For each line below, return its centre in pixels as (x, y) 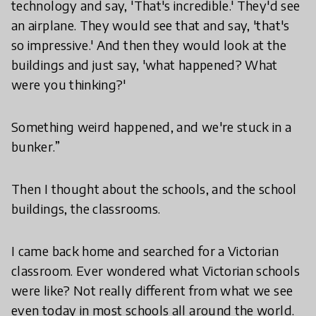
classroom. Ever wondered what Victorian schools (156, 271)
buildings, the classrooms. (86, 208)
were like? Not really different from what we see (152, 290)
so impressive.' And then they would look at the (149, 45)
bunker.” (36, 146)
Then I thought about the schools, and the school (154, 189)
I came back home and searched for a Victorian (145, 251)
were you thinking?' (69, 84)
